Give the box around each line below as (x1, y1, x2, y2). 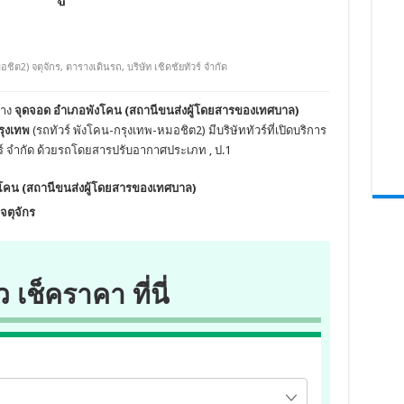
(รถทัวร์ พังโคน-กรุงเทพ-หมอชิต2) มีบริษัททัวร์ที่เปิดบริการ (29, 124, 326, 137)
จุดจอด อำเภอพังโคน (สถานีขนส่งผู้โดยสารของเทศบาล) (14, 104, 298, 117)
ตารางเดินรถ (65, 61, 122, 73)
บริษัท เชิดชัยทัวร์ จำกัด (126, 61, 227, 73)
